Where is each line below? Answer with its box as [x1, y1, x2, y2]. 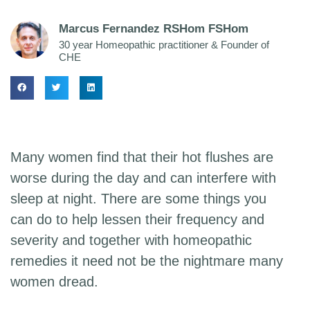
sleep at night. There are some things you [10, 191, 266, 207]
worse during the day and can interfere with [10, 170, 276, 186]
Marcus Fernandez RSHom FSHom [59, 21, 248, 35]
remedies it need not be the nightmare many [10, 253, 283, 269]
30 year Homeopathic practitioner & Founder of [59, 38, 269, 51]
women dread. [10, 274, 98, 290]
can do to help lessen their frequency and [10, 212, 264, 228]
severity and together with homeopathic [10, 232, 252, 248]
